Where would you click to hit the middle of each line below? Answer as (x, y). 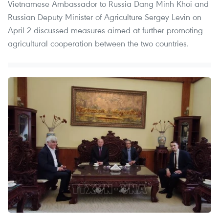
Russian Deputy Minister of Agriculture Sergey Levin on (105, 17)
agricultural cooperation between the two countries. (98, 43)
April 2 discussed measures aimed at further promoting (105, 30)
